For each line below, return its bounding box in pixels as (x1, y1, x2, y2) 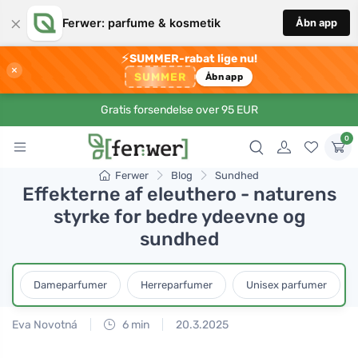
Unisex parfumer (246, 278, 327, 291)
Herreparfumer (141, 278, 213, 291)
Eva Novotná (12, 317, 78, 332)
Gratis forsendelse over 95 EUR (100, 103, 258, 117)
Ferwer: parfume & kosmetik (62, 16, 221, 30)
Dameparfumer (34, 278, 107, 291)
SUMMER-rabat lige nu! (129, 52, 257, 66)
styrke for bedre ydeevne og (53, 205, 305, 228)
